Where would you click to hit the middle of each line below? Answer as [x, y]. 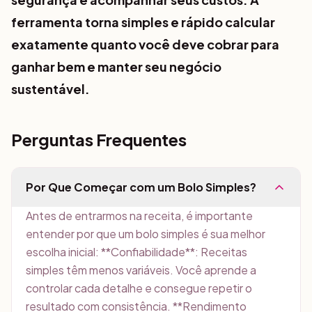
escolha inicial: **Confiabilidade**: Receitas [136, 252]
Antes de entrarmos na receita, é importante [139, 216]
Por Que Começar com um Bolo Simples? [141, 187]
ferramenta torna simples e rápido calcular [143, 22]
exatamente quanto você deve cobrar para [145, 44]
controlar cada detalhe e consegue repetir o [139, 288]
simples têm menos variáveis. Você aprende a [141, 270]
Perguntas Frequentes [99, 139]
